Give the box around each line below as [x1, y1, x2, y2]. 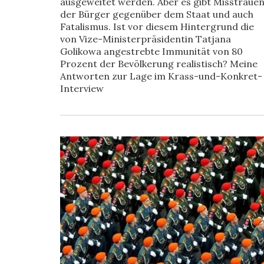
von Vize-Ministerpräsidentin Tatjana [60, 33, 231, 45]
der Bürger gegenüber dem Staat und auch [60, 8, 253, 20]
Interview [60, 82, 104, 94]
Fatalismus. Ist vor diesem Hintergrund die [60, 21, 254, 32]
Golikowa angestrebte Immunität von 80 [60, 45, 243, 57]
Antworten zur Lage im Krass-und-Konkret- [60, 70, 262, 82]
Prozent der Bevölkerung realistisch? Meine [60, 58, 258, 70]
